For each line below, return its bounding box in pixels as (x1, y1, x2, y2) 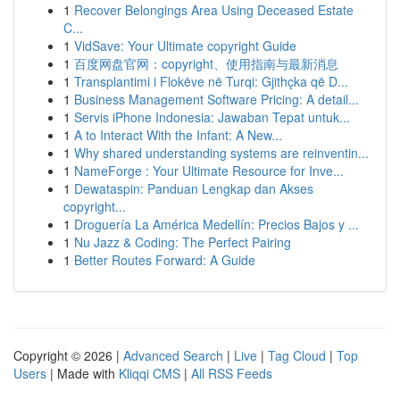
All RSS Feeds (191, 364, 272, 382)
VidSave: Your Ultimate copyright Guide (74, 37, 296, 54)
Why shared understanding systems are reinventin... (74, 144, 369, 162)
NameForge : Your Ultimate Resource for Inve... (74, 162, 344, 179)
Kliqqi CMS (119, 364, 180, 382)
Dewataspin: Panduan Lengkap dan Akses (74, 179, 313, 197)
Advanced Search (123, 346, 223, 364)
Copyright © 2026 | (13, 346, 123, 364)
